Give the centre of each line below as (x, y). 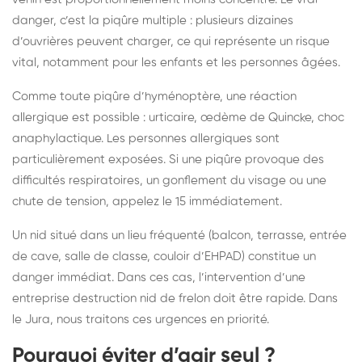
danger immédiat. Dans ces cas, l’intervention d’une (159, 277)
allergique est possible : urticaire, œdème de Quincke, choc (178, 117)
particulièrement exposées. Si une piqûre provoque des (168, 159)
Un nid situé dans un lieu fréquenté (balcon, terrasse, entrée (179, 235)
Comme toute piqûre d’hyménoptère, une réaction (154, 96)
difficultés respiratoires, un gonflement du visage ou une (169, 180)
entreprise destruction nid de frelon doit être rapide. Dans (175, 298)
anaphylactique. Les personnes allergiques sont (146, 138)
